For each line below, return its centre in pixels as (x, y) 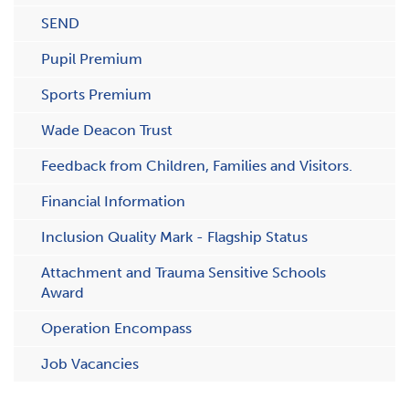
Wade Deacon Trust (107, 130)
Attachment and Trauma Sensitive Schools (184, 273)
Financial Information (113, 201)
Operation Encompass (116, 328)
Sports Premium (96, 94)
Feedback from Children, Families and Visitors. (197, 166)
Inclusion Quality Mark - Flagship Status (174, 237)
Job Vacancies (90, 364)
